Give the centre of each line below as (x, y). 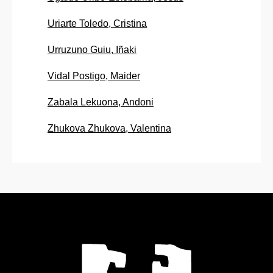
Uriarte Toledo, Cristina (97, 24)
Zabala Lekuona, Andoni (101, 102)
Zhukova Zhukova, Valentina (109, 129)
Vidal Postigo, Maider (94, 76)
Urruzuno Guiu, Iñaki (92, 50)
